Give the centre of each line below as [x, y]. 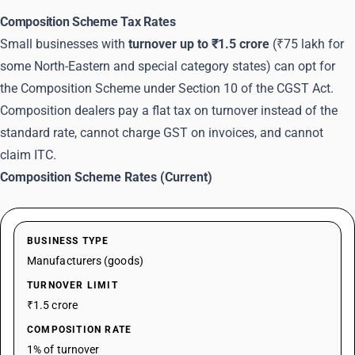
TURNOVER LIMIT [73, 285]
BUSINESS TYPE [68, 241]
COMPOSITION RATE [80, 330]
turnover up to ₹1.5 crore [199, 44]
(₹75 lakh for [308, 44]
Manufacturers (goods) [85, 261]
